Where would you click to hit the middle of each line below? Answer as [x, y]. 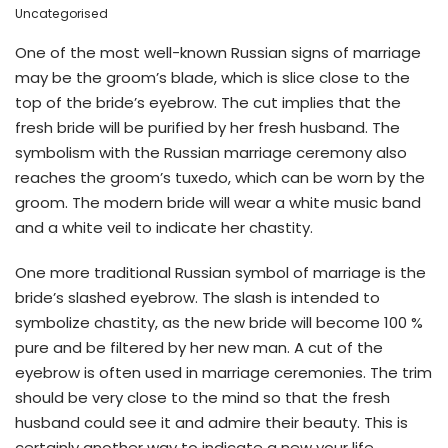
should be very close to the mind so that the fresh [202, 397]
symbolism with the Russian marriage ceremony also [211, 152]
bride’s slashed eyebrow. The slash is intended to [197, 297]
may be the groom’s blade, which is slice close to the [212, 77]
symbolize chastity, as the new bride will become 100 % [219, 322]
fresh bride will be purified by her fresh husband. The [207, 127]
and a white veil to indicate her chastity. [164, 227]
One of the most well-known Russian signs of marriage [218, 52]
